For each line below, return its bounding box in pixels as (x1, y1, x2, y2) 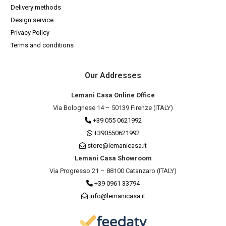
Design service (11, 16, 54, 24)
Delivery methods (11, 4, 62, 12)
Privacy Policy (11, 29, 50, 37)
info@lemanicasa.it (89, 192, 145, 200)
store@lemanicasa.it (87, 141, 147, 149)
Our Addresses (85, 70, 141, 80)
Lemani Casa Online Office (71, 91, 155, 99)
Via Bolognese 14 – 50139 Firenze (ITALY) (53, 103, 173, 111)
